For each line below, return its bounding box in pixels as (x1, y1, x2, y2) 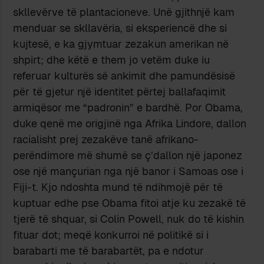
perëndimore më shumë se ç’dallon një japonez (13, 148, 243, 163)
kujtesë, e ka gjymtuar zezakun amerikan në (13, 37, 229, 51)
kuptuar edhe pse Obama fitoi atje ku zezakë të (13, 196, 246, 210)
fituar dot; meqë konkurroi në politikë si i (13, 228, 209, 242)
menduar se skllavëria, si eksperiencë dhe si (13, 21, 227, 35)
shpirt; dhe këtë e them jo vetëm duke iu (13, 53, 210, 67)
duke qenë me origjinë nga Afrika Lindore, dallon (13, 117, 247, 131)
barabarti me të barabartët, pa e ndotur (13, 244, 204, 258)
